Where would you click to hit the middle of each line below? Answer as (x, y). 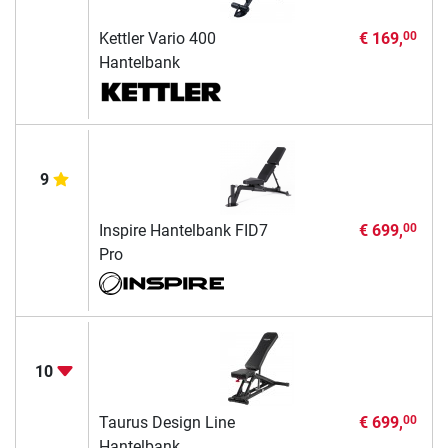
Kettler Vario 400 (157, 38)
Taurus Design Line (166, 422)
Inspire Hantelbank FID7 (183, 230)
